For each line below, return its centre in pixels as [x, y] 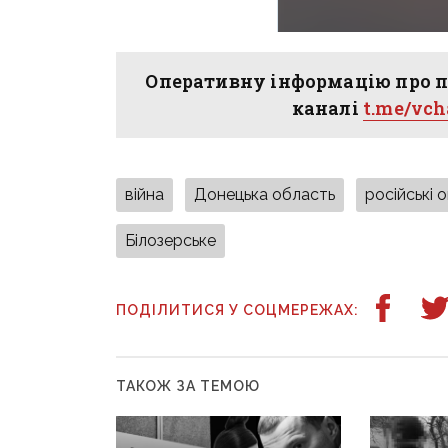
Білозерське [171, 241]
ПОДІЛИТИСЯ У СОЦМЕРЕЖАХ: [238, 310]
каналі [327, 108]
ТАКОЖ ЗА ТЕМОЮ [188, 386]
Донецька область [265, 195]
